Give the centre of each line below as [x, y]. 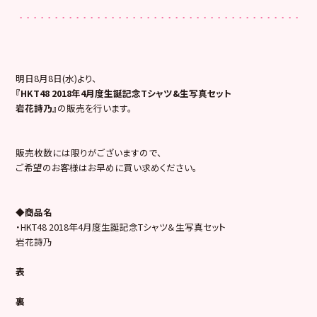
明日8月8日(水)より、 [57, 78]
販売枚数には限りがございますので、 [89, 152]
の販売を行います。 [95, 108]
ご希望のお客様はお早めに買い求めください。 [107, 167]
